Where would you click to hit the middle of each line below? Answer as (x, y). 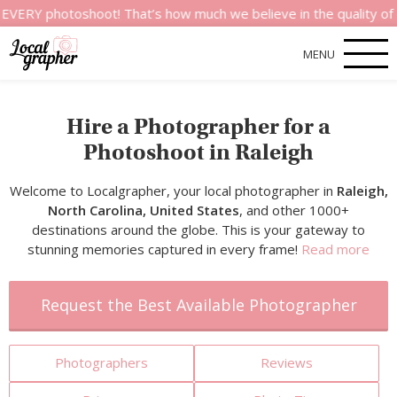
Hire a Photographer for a (198, 126)
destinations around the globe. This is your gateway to (198, 230)
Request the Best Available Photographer (198, 305)
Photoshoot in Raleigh (198, 152)
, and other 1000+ (294, 210)
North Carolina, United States (144, 210)
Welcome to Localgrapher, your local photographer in (173, 191)
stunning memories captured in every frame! (164, 249)
